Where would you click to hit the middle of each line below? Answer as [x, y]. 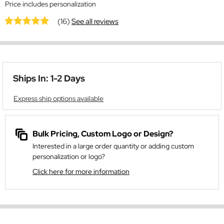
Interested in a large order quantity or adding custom [113, 146]
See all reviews [95, 21]
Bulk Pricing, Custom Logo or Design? [103, 134]
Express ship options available [59, 98]
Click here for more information [81, 172]
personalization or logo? [69, 157]
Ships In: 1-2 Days [49, 78]
